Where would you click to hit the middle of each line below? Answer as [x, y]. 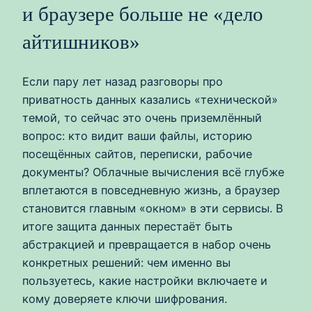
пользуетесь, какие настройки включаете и [145, 281]
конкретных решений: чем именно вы [126, 263]
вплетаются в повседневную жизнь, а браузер [151, 190]
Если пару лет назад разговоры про [123, 82]
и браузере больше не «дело [143, 14]
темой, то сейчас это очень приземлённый [142, 118]
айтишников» [81, 42]
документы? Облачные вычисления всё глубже [153, 172]
